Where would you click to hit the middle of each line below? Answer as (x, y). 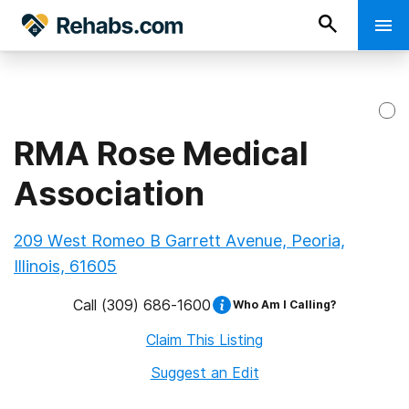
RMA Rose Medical (161, 153)
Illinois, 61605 (65, 266)
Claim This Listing (204, 340)
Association (109, 194)
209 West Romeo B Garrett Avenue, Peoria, (179, 241)
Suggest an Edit (204, 372)
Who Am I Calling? (284, 304)
